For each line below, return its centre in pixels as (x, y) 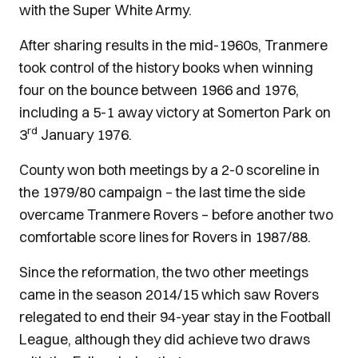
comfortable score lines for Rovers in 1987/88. (165, 237)
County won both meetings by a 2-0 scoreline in (169, 170)
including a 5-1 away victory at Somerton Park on (175, 112)
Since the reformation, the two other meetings (164, 272)
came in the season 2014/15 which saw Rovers (169, 294)
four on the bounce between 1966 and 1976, (159, 90)
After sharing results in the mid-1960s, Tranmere (173, 45)
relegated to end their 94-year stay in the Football (175, 317)
